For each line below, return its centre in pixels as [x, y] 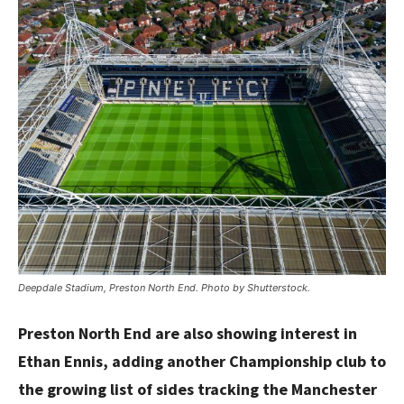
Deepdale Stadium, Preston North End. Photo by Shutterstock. [164, 287]
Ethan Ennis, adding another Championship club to [202, 361]
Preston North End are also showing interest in [188, 333]
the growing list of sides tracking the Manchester [197, 389]
